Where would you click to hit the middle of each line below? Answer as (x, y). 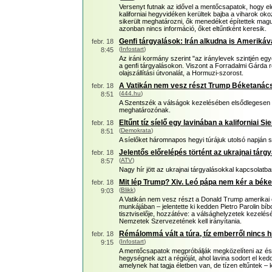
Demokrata (136, 130)
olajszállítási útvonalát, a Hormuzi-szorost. (181, 73)
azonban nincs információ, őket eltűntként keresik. (193, 29)
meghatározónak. (145, 110)
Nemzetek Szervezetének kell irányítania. (180, 221)
